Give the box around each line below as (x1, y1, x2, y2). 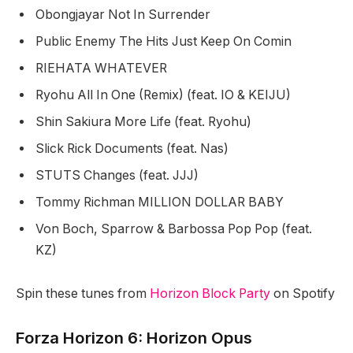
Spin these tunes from (16, 286, 150, 302)
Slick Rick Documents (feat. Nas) (35, 140, 232, 156)
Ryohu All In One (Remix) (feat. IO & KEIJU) (35, 87, 294, 102)
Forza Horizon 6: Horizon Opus (16, 327, 252, 347)
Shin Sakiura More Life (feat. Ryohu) (35, 113, 255, 129)
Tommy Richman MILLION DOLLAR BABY (35, 194, 287, 210)
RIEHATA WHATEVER (35, 60, 170, 76)
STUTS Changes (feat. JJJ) (35, 167, 202, 183)
